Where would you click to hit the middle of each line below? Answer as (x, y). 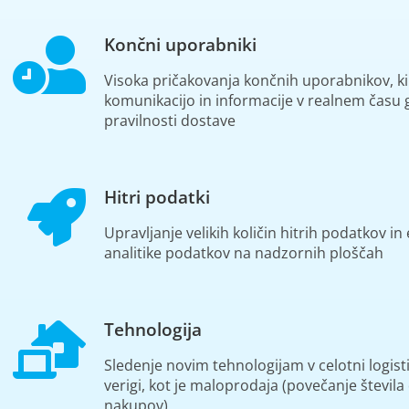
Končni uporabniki (180, 44)
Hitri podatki (157, 197)
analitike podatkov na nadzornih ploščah (243, 252)
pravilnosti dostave (169, 120)
